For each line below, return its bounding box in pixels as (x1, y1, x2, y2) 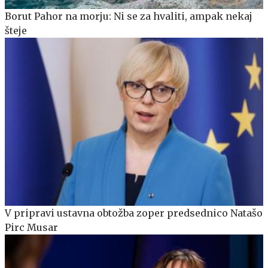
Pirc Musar (5, 221, 58, 234)
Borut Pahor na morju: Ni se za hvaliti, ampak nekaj (5, 10, 252, 23)
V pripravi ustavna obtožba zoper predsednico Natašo (5, 207, 263, 220)
